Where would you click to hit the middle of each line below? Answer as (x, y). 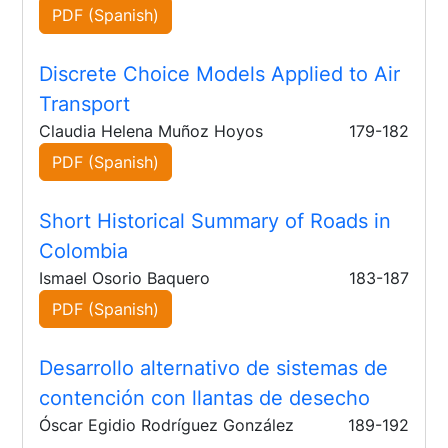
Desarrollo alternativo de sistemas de (214, 368)
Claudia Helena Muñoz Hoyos (151, 131)
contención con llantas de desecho (205, 398)
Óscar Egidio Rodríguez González (167, 425)
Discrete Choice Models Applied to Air (220, 74)
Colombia (84, 251)
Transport (85, 104)
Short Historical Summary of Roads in (215, 221)
